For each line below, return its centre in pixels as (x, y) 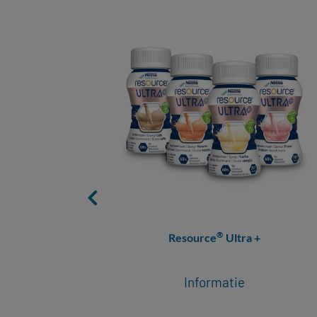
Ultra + (242, 237)
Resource (192, 237)
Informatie (214, 282)
